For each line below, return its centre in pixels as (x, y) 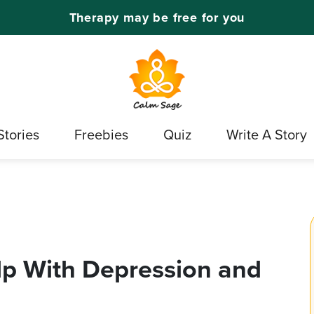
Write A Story (267, 135)
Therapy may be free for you (157, 17)
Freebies (101, 135)
